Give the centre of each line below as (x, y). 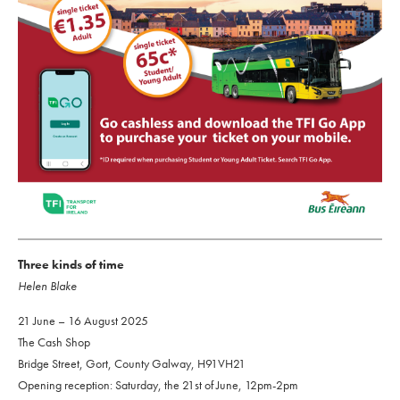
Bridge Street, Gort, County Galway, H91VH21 (132, 364)
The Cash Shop (54, 342)
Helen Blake (47, 286)
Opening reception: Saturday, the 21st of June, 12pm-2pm (158, 385)
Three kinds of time (71, 265)
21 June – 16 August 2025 (83, 321)
